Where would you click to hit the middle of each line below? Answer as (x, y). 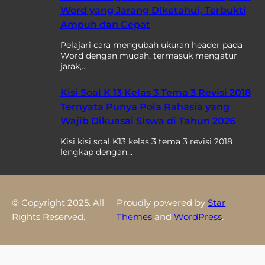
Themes (135, 217)
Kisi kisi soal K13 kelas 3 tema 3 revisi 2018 (146, 142)
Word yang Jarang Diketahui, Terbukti (153, 10)
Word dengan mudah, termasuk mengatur (148, 56)
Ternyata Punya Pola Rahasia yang (145, 107)
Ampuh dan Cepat (105, 24)
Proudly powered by (162, 203)
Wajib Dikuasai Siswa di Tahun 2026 (148, 121)
